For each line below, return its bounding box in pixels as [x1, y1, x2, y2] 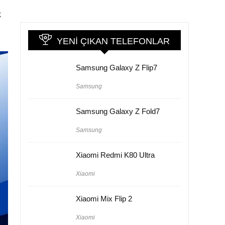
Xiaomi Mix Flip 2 [76, 194, 132, 203]
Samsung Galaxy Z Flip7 [76, 63, 157, 72]
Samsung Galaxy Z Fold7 [76, 106, 160, 116]
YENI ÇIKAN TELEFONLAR [57, 36, 170, 46]
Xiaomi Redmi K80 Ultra [76, 150, 155, 159]
